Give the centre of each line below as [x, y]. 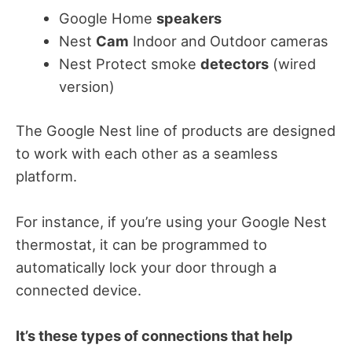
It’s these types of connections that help [154, 336]
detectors [234, 63]
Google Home [107, 18]
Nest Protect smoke [129, 63]
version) [86, 86]
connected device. [79, 290]
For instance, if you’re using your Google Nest [171, 222]
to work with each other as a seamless [147, 153]
